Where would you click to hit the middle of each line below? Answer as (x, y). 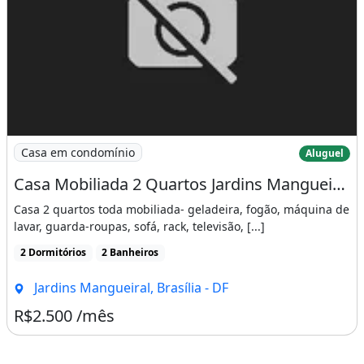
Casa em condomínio (78, 153)
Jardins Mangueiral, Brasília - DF (129, 287)
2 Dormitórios (53, 253)
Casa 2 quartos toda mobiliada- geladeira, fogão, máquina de (182, 210)
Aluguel (325, 154)
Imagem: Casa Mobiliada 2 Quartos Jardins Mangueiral (174, 145)
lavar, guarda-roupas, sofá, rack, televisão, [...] (139, 227)
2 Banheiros (130, 253)
